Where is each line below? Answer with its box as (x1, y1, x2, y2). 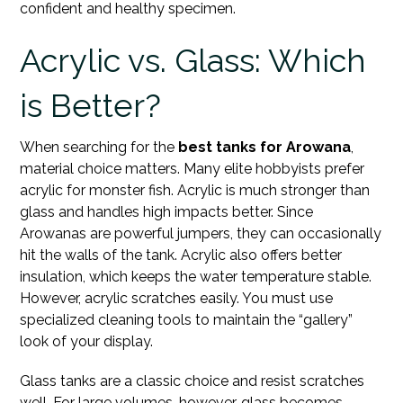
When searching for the (20, 138, 179, 156)
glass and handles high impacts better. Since (20, 202, 314, 220)
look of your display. (20, 332, 154, 350)
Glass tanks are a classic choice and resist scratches (20, 372, 365, 390)
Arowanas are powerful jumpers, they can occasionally (20, 224, 382, 242)
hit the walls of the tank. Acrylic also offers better (20, 246, 343, 264)
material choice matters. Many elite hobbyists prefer (20, 159, 365, 177)
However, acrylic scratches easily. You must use (20, 289, 334, 307)
